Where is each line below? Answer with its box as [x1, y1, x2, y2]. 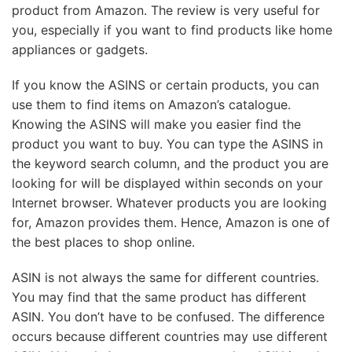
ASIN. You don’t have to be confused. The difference [12, 308, 324, 324]
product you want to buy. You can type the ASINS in [12, 135, 323, 152]
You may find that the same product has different [12, 288, 306, 305]
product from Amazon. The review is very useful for [12, 2, 320, 18]
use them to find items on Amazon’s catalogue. [12, 96, 291, 112]
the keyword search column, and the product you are [12, 155, 328, 171]
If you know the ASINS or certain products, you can [12, 76, 319, 93]
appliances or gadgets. [12, 41, 148, 57]
